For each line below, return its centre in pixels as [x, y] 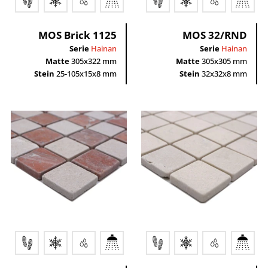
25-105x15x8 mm [85, 74]
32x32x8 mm [224, 74]
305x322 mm [93, 61]
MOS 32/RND [215, 35]
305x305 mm [224, 61]
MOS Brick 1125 [77, 35]
